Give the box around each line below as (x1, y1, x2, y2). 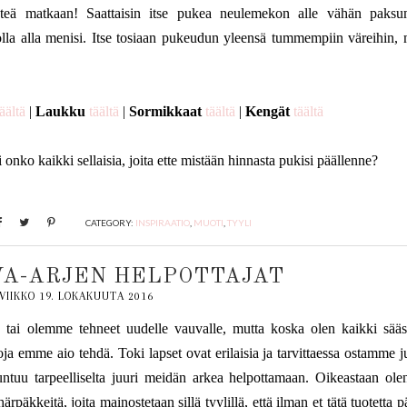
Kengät (244, 104, 290, 119)
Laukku (35, 104, 85, 119)
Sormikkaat (128, 104, 202, 119)
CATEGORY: (85, 217, 136, 228)
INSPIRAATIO (135, 217, 191, 228)
